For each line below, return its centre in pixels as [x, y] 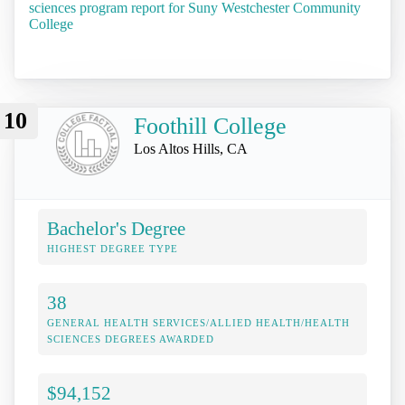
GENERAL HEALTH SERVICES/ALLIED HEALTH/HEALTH [198, 322]
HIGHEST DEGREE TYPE [113, 248]
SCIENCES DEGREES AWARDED [131, 339]
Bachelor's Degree [116, 228]
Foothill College [210, 127]
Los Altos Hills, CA [191, 149]
